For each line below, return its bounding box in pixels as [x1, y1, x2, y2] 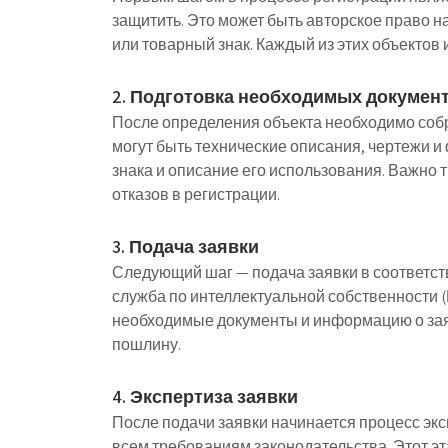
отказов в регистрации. [112, 184, 280, 205]
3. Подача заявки [112, 235, 259, 258]
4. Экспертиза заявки [112, 385, 298, 408]
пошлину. [112, 334, 181, 355]
